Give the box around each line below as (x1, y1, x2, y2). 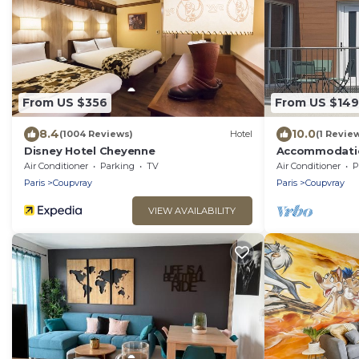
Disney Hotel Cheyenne (24, 143, 155, 157)
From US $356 (22, 95, 107, 111)
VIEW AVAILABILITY (148, 204, 236, 216)
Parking (100, 159, 135, 171)
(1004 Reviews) (59, 128, 133, 140)
